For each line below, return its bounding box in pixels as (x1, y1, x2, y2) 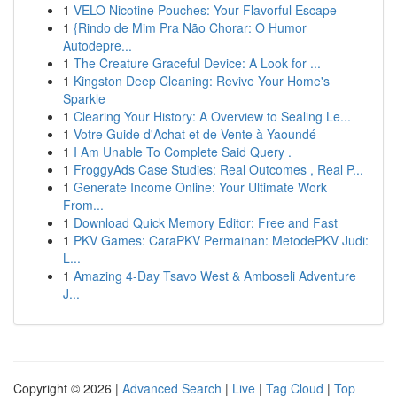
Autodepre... (63, 36, 132, 54)
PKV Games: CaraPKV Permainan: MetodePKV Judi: (74, 231, 369, 249)
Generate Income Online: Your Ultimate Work (74, 178, 327, 196)
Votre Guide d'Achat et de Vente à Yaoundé (74, 125, 316, 143)
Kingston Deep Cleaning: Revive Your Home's (74, 72, 330, 90)
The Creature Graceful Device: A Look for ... (74, 54, 321, 72)
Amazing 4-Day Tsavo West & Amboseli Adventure (74, 267, 356, 284)
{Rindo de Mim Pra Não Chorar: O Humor (74, 19, 307, 36)
